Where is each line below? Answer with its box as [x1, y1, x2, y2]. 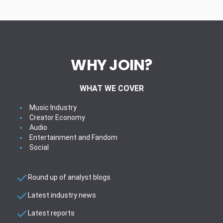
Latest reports [28, 209, 75, 217]
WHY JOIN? [71, 55, 152, 76]
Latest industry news [28, 191, 96, 199]
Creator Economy [29, 113, 85, 121]
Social [29, 143, 49, 151]
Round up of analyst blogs [28, 173, 111, 181]
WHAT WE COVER [79, 84, 144, 93]
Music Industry [29, 104, 77, 111]
